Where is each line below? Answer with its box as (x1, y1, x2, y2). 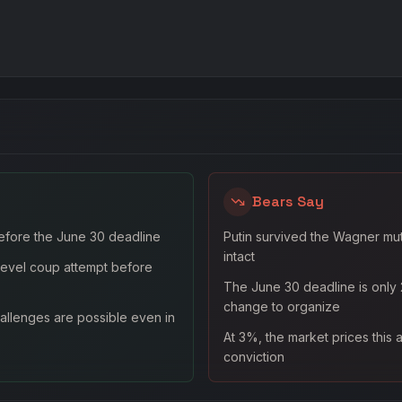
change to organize (223, 299, 340, 314)
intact (223, 249, 255, 264)
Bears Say (252, 192, 324, 211)
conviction (223, 349, 284, 364)
